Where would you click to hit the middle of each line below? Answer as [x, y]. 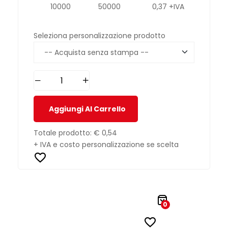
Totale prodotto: [64, 133]
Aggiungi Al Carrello [87, 109]
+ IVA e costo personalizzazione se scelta [106, 145]
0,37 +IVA [168, 7]
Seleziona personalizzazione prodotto [99, 35]
